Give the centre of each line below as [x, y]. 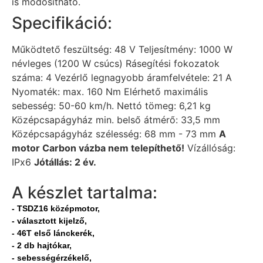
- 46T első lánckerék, [53, 233]
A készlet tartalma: [85, 192]
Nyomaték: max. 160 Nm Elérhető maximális [110, 91]
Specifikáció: [62, 23]
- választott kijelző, [49, 220]
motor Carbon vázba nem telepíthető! [98, 148]
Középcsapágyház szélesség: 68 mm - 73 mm [115, 134]
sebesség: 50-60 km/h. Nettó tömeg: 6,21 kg [111, 105]
